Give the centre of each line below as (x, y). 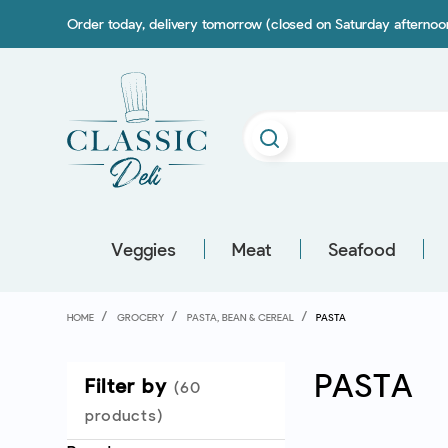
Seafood (361, 249)
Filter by (129, 385)
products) (123, 415)
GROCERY (140, 316)
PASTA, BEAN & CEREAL (240, 316)
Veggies (143, 249)
